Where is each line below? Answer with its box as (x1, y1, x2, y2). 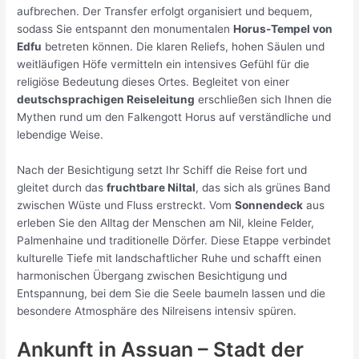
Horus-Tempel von (233, 22, 333, 35)
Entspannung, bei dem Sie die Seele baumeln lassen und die (17, 286, 326, 300)
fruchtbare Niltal (107, 180, 196, 194)
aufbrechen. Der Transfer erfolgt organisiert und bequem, (17, 4, 313, 18)
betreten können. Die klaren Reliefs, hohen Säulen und (42, 39, 325, 53)
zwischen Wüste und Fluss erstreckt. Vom (17, 198, 236, 212)
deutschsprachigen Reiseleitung (17, 92, 196, 106)
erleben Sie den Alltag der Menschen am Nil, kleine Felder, (17, 216, 315, 229)
